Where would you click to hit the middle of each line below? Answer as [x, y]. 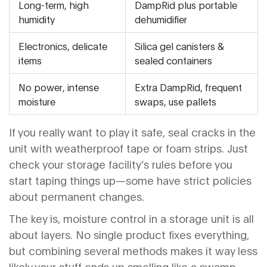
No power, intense [59, 87]
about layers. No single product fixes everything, [129, 235]
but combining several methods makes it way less [133, 251]
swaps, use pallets [176, 101]
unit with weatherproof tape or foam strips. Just [128, 148]
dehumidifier [161, 19]
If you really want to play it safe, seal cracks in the [132, 132]
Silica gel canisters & [179, 46]
